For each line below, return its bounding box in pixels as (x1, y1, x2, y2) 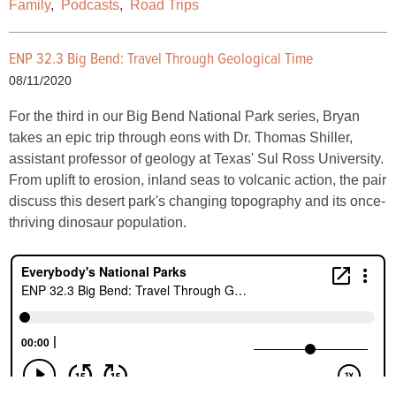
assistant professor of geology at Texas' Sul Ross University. (9, 151, 384, 166)
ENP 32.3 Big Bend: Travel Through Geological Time (9, 49, 313, 70)
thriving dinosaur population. (9, 215, 187, 230)
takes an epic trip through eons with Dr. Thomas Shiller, (9, 130, 353, 145)
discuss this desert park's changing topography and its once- (9, 194, 385, 209)
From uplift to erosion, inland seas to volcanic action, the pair (9, 172, 386, 187)
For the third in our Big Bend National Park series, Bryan (9, 109, 360, 124)
